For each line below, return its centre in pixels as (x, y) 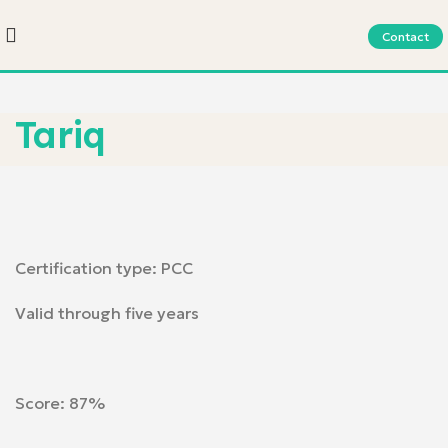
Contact (405, 36)
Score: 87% (60, 403)
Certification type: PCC (104, 268)
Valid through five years (107, 313)
